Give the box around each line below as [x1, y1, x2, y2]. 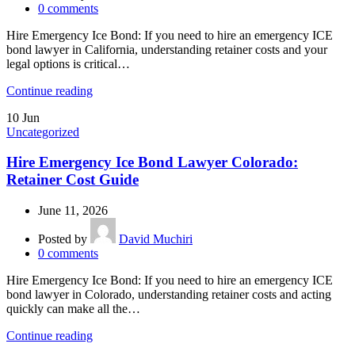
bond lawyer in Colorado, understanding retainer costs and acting [6, 287, 331, 301]
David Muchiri [119, 231, 193, 246]
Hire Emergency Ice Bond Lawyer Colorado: [6, 154, 298, 171]
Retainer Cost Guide [6, 171, 139, 189]
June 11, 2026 [38, 203, 108, 217]
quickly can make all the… [6, 301, 140, 315]
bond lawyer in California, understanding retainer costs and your [6, 42, 327, 56]
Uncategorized [6, 124, 79, 139]
